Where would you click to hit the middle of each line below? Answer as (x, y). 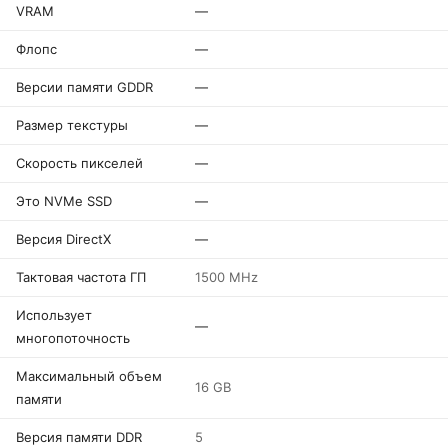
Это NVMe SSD (64, 201)
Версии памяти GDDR (84, 87)
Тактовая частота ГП (81, 277)
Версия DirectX (63, 239)
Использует (54, 315)
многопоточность (73, 338)
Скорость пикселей (79, 163)
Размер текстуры (72, 125)
